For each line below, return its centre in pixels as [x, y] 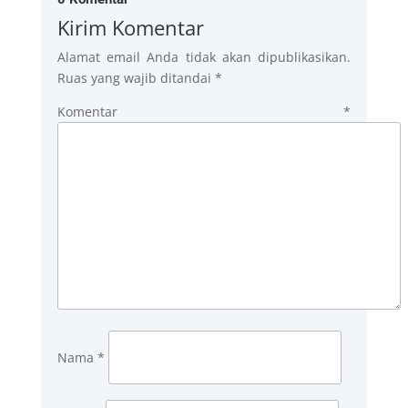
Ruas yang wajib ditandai [136, 77]
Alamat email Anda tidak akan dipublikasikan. [204, 56]
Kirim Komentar [130, 27]
